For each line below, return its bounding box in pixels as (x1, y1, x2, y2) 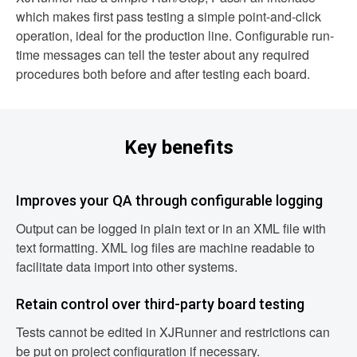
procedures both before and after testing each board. (16, 65, 310, 84)
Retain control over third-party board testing (16, 296, 304, 313)
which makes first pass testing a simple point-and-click (16, 7, 321, 26)
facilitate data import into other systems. (16, 257, 237, 277)
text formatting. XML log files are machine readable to (16, 238, 315, 257)
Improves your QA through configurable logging (16, 192, 323, 210)
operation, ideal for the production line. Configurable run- (16, 26, 334, 45)
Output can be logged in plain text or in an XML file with (16, 219, 326, 238)
